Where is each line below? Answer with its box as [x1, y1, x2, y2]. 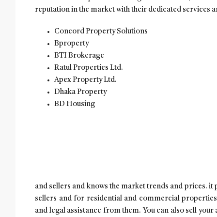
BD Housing [54, 100, 97, 108]
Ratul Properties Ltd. [54, 64, 123, 72]
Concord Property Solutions [54, 28, 148, 35]
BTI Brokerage [54, 52, 104, 60]
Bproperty [54, 40, 89, 47]
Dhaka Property [54, 88, 108, 96]
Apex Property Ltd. [54, 76, 117, 84]
